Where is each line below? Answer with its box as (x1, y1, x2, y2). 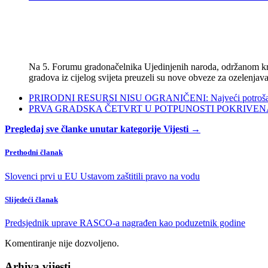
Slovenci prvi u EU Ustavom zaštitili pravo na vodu (5, 170, 200, 181)
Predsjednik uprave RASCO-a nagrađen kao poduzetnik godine (5, 217, 245, 228)
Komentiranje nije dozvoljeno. (5, 237, 119, 248)
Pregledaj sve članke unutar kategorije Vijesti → (5, 124, 200, 135)
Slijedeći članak (5, 194, 58, 204)
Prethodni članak (5, 148, 63, 157)
